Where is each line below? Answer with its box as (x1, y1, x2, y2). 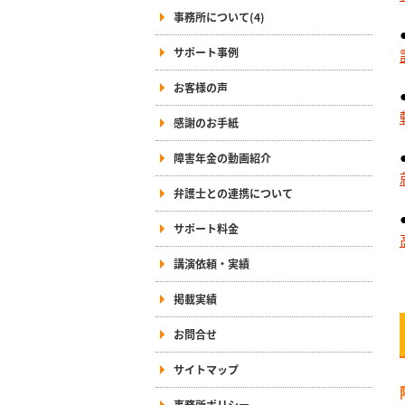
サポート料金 (174, 221, 239, 236)
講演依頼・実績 (174, 256, 250, 271)
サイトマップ (174, 362, 239, 377)
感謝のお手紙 (174, 115, 239, 130)
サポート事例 (174, 44, 239, 60)
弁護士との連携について (174, 185, 293, 201)
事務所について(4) (174, 9, 265, 24)
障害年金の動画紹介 (174, 150, 271, 165)
